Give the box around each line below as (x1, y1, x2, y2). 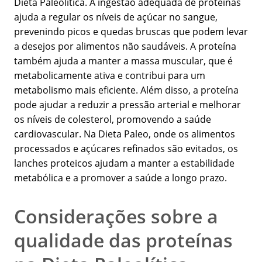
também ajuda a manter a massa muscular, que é (14, 54, 233, 68)
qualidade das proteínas (14, 227, 233, 253)
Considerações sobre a (14, 204, 218, 229)
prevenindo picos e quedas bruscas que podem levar (14, 25, 248, 39)
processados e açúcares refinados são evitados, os (14, 142, 238, 156)
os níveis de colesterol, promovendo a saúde (14, 113, 211, 126)
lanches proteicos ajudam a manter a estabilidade (14, 157, 235, 170)
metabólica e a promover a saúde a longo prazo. (14, 171, 227, 185)
